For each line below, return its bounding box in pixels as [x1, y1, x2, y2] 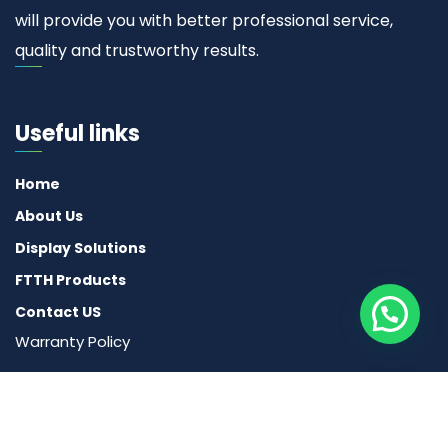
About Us [15, 205, 83, 226]
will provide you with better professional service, [15, 8, 393, 32]
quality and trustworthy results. [15, 38, 259, 62]
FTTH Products [15, 269, 126, 290]
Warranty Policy [15, 330, 130, 352]
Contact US [15, 301, 101, 322]
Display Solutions [15, 237, 146, 258]
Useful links [15, 117, 140, 149]
